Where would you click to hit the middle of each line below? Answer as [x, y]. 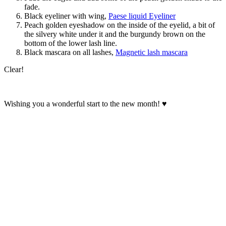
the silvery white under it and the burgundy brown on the [115, 34]
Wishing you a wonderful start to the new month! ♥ [86, 103]
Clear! [14, 69]
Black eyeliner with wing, [66, 16]
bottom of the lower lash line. [71, 43]
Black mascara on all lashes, [70, 52]
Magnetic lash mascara [152, 52]
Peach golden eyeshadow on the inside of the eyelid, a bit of [120, 25]
